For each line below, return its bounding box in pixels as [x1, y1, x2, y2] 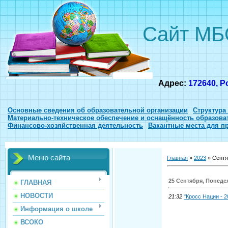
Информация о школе [20, 205, 93, 213]
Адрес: [158, 79, 188, 88]
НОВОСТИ [20, 192, 53, 200]
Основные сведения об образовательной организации [8, 106, 188, 114]
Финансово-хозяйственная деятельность [8, 122, 143, 129]
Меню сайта [28, 154, 70, 162]
